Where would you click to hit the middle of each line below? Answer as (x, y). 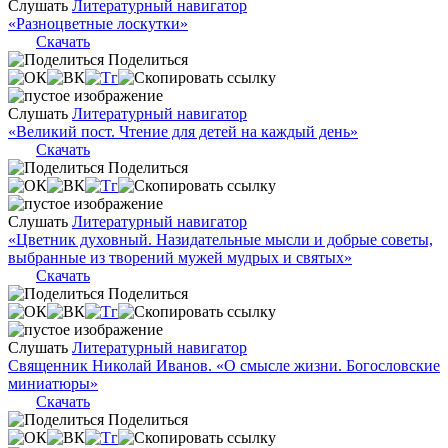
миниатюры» (53, 383)
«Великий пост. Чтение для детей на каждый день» (183, 131)
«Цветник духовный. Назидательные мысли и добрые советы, (220, 239)
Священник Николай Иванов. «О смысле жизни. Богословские (224, 365)
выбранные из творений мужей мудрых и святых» (180, 257)
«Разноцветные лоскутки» (98, 23)
